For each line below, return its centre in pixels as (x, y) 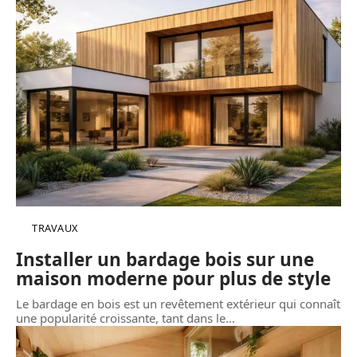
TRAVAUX (55, 228)
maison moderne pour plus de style (173, 278)
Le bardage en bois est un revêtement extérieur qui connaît (178, 303)
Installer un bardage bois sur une (165, 259)
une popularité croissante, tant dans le (121, 318)
